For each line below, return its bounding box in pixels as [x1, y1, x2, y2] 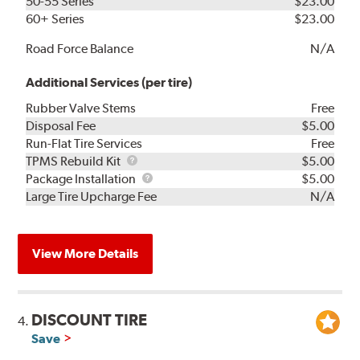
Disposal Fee [26, 117, 96, 133]
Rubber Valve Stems [26, 100, 137, 116]
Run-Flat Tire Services [26, 135, 143, 151]
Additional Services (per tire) [26, 74, 193, 90]
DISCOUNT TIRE [31, 309, 148, 329]
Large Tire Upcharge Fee [26, 188, 157, 204]
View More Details [32, 245, 139, 261]
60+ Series [26, 10, 85, 27]
